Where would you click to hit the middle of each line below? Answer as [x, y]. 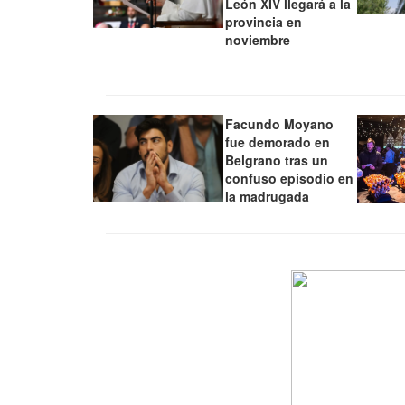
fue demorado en [278, 142]
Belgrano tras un [277, 160]
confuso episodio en [290, 179]
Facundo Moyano [280, 124]
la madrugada [268, 197]
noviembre [258, 40]
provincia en [264, 22]
